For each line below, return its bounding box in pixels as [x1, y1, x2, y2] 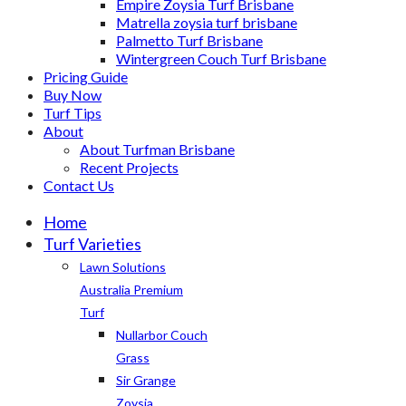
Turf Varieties [43, 234, 141, 254]
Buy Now [43, 86, 101, 103]
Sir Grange [116, 372, 176, 388]
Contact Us [43, 177, 114, 194]
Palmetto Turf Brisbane [116, 32, 263, 49]
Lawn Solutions [80, 259, 166, 275]
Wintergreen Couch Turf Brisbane [116, 50, 326, 67]
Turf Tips [43, 104, 101, 121]
